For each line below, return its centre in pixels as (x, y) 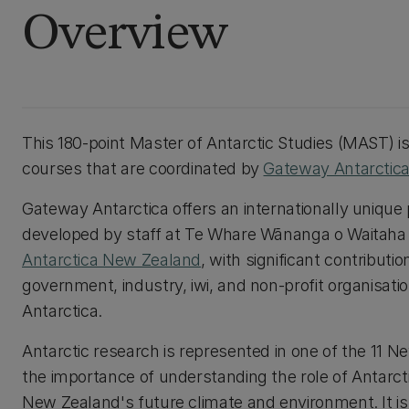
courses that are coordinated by (143, 168)
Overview (125, 35)
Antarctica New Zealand (112, 260)
